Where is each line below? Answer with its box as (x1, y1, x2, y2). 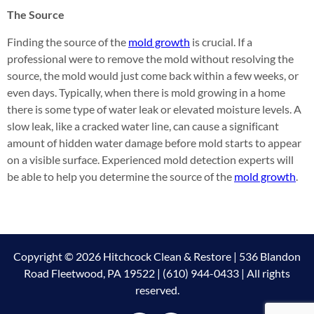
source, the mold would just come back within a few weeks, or (7, 69, 299, 82)
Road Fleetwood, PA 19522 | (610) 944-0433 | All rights (24, 266, 290, 280)
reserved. (135, 283, 179, 296)
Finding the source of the (7, 35, 128, 48)
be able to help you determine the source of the (7, 170, 234, 183)
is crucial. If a (190, 35, 252, 48)
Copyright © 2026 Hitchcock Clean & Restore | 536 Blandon (13, 250, 301, 263)
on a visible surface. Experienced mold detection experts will (7, 153, 294, 166)
